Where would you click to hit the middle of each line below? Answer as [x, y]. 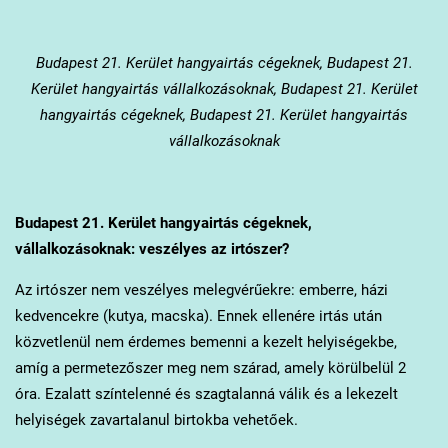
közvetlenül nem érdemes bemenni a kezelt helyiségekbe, [205, 342]
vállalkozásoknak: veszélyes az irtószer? [151, 249]
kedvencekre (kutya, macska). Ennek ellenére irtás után [198, 316]
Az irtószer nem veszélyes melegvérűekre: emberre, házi [201, 290]
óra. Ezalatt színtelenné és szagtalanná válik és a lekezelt [206, 394]
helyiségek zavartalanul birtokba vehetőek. [158, 420]
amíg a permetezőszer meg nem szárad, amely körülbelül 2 [210, 368]
